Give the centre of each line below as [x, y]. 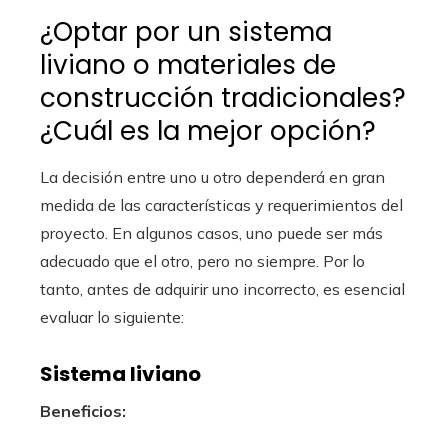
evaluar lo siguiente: [112, 317]
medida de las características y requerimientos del [221, 205]
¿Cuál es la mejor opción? [208, 131]
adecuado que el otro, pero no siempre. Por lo [202, 261]
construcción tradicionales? [223, 98]
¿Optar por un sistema [186, 32]
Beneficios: [83, 411]
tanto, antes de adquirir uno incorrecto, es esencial [222, 289]
